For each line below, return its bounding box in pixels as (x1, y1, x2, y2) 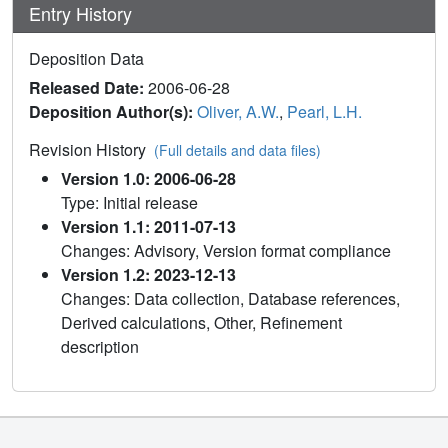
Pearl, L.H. (287, 99, 362, 123)
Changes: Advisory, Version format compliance (61, 238, 391, 262)
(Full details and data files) (154, 139, 321, 160)
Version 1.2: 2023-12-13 (61, 262, 236, 286)
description (61, 334, 139, 358)
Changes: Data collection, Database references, (61, 286, 400, 310)
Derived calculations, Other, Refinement (61, 310, 342, 334)
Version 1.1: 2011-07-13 (61, 214, 236, 238)
